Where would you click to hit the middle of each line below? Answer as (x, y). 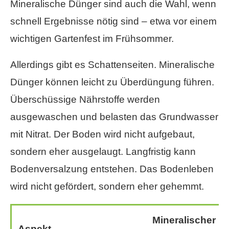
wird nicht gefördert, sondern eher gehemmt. (107, 187)
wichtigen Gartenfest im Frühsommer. (92, 39)
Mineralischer (184, 220)
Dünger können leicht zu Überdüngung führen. (112, 82)
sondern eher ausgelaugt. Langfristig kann (103, 152)
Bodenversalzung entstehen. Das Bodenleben (112, 169)
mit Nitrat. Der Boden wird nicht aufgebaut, (102, 134)
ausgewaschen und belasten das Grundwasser (114, 117)
